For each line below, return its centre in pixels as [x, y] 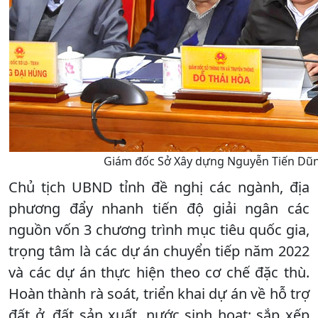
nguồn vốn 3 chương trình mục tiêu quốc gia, [159, 230]
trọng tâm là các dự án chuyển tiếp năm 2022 [159, 251]
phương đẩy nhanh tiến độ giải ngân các [159, 209]
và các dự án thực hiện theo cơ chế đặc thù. [159, 273]
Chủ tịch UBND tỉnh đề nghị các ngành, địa [159, 187]
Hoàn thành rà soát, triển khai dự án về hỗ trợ [159, 294]
